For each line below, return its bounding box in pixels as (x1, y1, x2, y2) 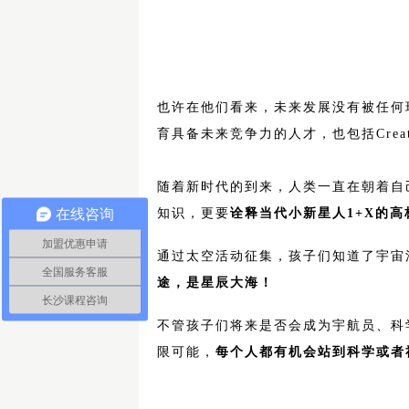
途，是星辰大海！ (157, 276, 274, 289)
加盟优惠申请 (42, 236, 108, 250)
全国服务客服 (42, 265, 108, 278)
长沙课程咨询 (42, 293, 108, 307)
